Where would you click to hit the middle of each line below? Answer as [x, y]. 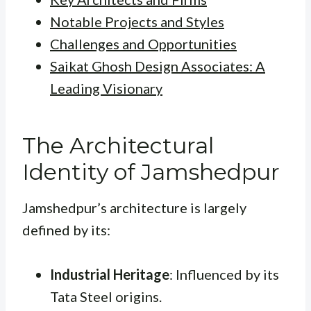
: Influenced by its [224, 275]
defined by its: [66, 230]
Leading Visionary [106, 89]
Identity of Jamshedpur [151, 172]
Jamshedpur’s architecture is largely [134, 208]
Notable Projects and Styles [137, 22]
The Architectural [118, 146]
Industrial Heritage [110, 275]
